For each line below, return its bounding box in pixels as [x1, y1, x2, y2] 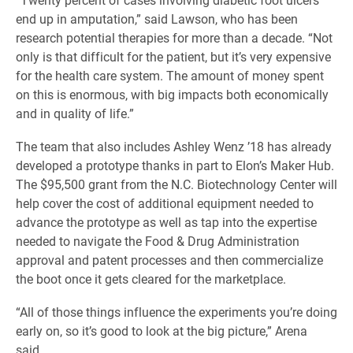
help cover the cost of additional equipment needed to [16, 195, 314, 211]
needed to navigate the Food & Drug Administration [16, 232, 299, 249]
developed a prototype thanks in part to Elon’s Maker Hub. [16, 157, 334, 173]
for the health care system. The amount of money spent [16, 67, 324, 84]
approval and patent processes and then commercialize [16, 251, 323, 268]
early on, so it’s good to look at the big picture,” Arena [16, 322, 307, 339]
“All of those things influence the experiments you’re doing [16, 303, 337, 320]
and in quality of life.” [16, 105, 134, 121]
